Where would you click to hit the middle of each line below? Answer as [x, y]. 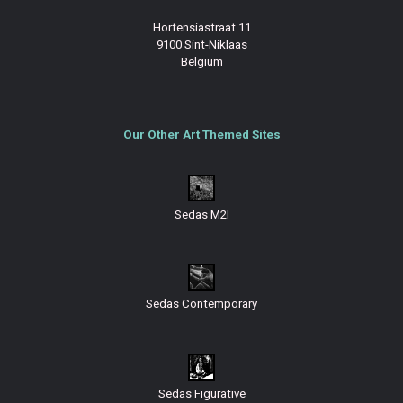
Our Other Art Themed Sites [201, 134]
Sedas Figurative [201, 393]
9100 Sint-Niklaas [201, 44]
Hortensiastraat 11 [201, 27]
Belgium [201, 61]
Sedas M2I [201, 214]
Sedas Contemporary [201, 304]
